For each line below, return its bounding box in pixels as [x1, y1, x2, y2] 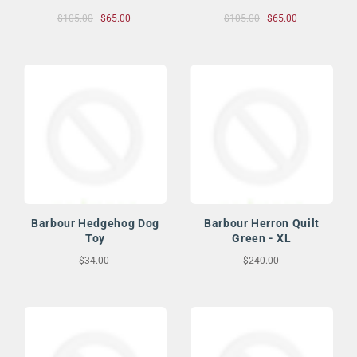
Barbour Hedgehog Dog [31, 217, 159, 230]
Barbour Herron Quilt [204, 217, 320, 230]
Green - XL [232, 232, 292, 245]
